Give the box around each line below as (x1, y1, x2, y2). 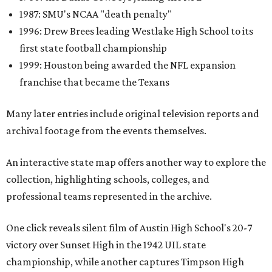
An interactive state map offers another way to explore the (6, 155, 266, 168)
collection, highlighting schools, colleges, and (6, 172, 209, 185)
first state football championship (19, 41, 167, 54)
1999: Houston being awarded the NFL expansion (19, 58, 236, 71)
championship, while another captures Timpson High (6, 255, 244, 268)
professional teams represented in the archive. (6, 189, 212, 202)
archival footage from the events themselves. (6, 124, 206, 137)
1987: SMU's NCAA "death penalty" (19, 7, 172, 20)
